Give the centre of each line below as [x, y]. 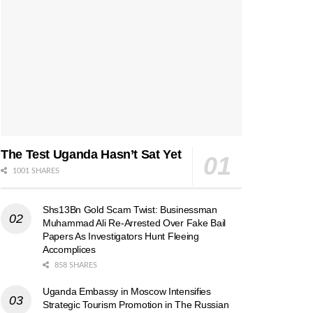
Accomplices [69, 250]
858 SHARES [75, 265]
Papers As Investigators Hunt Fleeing [121, 236]
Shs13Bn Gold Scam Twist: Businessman [130, 210]
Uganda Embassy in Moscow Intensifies [127, 292]
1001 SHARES [35, 171]
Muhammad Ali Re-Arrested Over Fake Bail [134, 223]
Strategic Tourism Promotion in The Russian [136, 305]
